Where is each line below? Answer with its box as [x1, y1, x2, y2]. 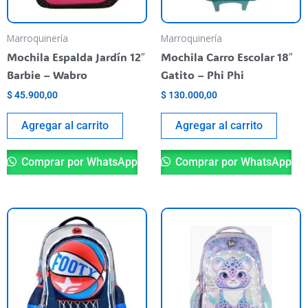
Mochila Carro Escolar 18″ [161, 49, 293, 65]
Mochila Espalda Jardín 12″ [7, 49, 145, 65]
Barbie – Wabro [7, 67, 87, 82]
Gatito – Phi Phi [161, 67, 244, 82]
